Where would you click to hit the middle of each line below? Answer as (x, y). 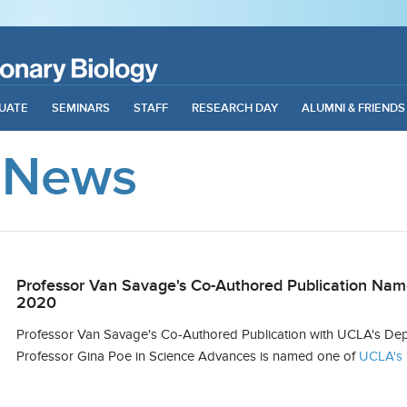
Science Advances (203, 356)
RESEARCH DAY (234, 108)
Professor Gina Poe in (83, 356)
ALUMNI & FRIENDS (353, 108)
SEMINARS (80, 108)
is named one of (308, 356)
